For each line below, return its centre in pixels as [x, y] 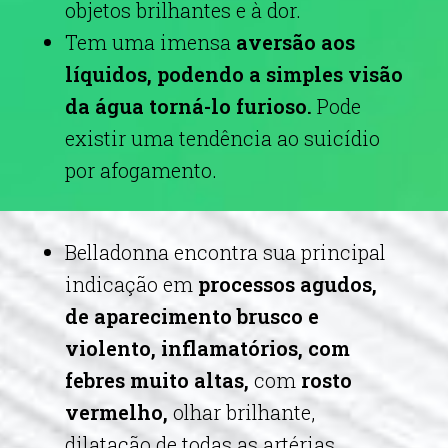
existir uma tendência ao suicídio [222, 138]
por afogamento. [141, 170]
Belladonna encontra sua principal [225, 252]
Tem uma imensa [150, 42]
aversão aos [295, 42]
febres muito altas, [159, 380]
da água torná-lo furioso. [191, 106]
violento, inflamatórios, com [207, 348]
